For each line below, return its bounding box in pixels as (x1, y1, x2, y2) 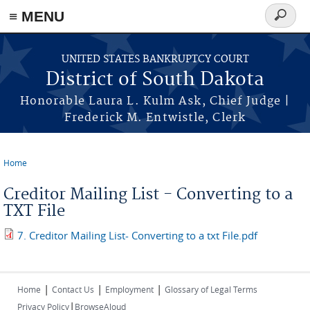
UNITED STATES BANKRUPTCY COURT (61, 53, 249, 66)
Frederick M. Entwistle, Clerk (64, 111, 246, 125)
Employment (105, 284, 154, 295)
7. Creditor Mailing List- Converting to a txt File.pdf (17, 228, 257, 242)
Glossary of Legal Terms (165, 284, 257, 295)
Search (265, 15, 307, 31)
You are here (3, 165, 81, 181)
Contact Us (52, 284, 94, 295)
